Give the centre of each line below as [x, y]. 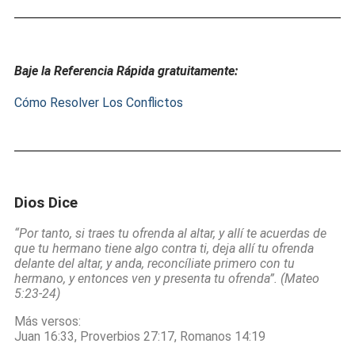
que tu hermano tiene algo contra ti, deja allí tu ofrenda [164, 249]
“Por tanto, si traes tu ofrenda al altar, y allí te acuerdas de [170, 234]
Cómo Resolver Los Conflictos [99, 102]
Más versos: [48, 322]
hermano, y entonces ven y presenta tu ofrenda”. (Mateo [167, 279]
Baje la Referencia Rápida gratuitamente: [126, 71]
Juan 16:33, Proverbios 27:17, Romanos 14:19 [140, 337]
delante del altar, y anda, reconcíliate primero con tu [155, 264]
